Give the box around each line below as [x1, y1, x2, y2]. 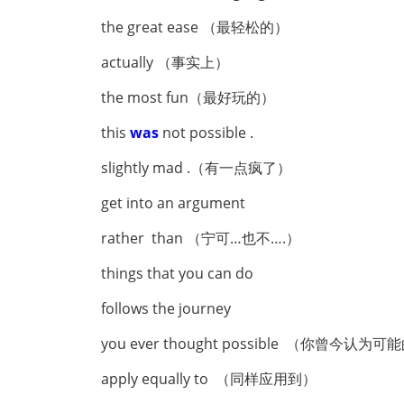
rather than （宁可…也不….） [101, 228, 300, 248]
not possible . [162, 123, 253, 142]
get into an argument [101, 193, 249, 213]
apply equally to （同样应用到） [101, 369, 317, 389]
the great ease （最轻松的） [101, 17, 289, 37]
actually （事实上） [101, 52, 229, 72]
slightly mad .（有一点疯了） [101, 158, 291, 178]
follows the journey [101, 298, 234, 318]
